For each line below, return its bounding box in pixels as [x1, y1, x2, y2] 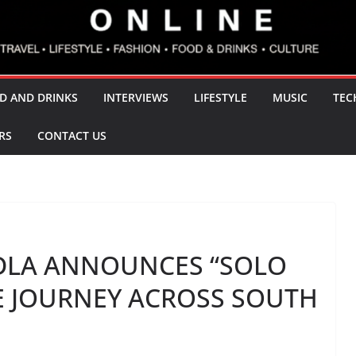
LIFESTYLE [194, 90, 247, 106]
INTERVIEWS [103, 90, 168, 106]
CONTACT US [37, 128, 106, 144]
